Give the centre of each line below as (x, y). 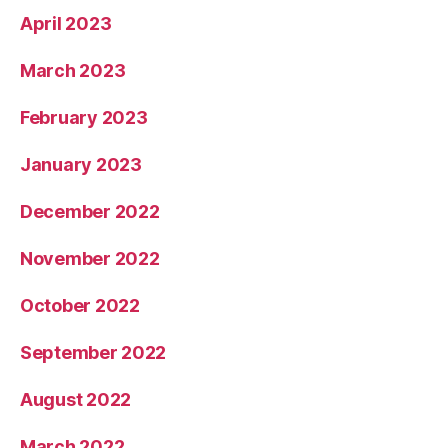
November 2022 (90, 259)
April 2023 (66, 24)
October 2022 (80, 306)
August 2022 (76, 400)
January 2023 (81, 165)
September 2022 (93, 353)
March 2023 (73, 71)
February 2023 (84, 118)
